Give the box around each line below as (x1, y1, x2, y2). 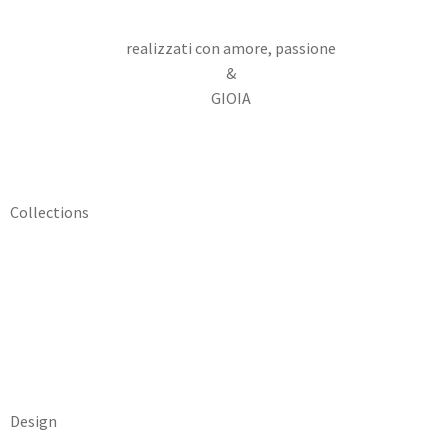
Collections (10, 201, 89, 222)
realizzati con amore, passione (125, 37, 336, 58)
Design (10, 411, 57, 432)
